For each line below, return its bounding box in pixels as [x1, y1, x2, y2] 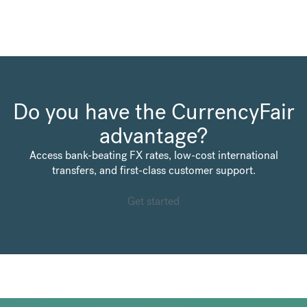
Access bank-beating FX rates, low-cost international [29, 148, 278, 163]
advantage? [99, 122, 208, 150]
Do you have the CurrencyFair [12, 98, 295, 126]
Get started [127, 194, 180, 209]
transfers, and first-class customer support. [51, 163, 256, 178]
